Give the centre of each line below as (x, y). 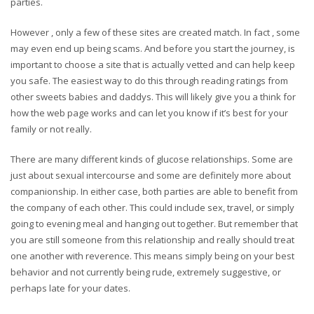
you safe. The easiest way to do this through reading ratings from (149, 81)
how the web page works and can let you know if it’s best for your (149, 113)
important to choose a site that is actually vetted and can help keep (153, 64)
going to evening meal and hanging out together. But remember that (154, 224)
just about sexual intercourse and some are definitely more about (151, 175)
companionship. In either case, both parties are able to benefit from (154, 191)
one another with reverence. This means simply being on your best (152, 256)
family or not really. (51, 129)
